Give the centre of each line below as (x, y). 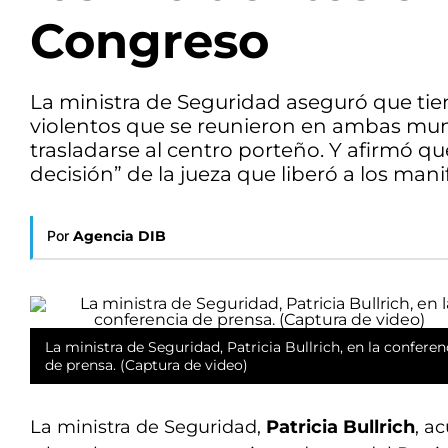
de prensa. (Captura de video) (146, 365)
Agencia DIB (119, 236)
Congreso (149, 41)
